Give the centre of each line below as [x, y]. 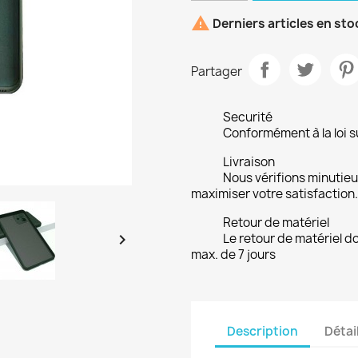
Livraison [249, 162]
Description [263, 331]
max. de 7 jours [233, 255]
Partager [217, 71]
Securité [248, 117]
